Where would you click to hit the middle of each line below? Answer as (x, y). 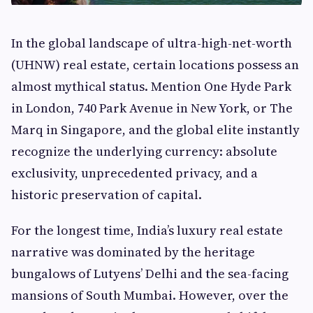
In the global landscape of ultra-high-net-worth (152, 43)
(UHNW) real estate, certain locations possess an (155, 65)
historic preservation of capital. (107, 195)
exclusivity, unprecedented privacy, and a (134, 173)
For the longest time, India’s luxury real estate (147, 231)
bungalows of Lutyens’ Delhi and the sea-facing (150, 274)
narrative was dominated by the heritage (133, 252)
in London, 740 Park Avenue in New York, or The (152, 108)
